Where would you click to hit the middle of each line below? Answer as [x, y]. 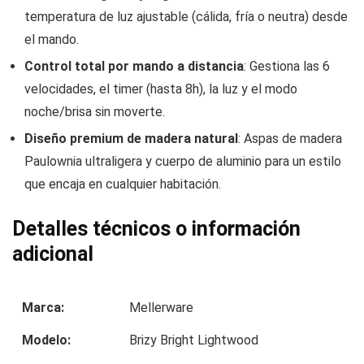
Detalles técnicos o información [156, 229]
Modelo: [46, 340]
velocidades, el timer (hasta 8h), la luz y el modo [161, 89]
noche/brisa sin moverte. [95, 112]
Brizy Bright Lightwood [194, 340]
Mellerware [161, 308]
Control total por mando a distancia [134, 67]
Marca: [43, 308]
